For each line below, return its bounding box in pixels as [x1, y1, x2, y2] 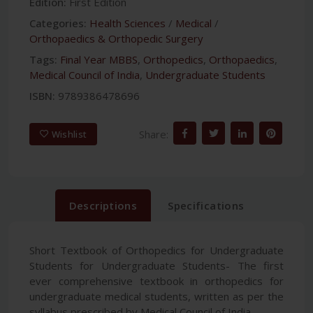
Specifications [168, 198, 245, 213]
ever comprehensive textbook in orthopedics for [29, 274, 284, 289]
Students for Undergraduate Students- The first [29, 259, 284, 273]
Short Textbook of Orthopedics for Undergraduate [29, 243, 284, 258]
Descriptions [68, 198, 138, 213]
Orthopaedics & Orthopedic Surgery [29, 31, 203, 46]
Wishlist [51, 127, 87, 140]
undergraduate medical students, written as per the [29, 289, 284, 304]
